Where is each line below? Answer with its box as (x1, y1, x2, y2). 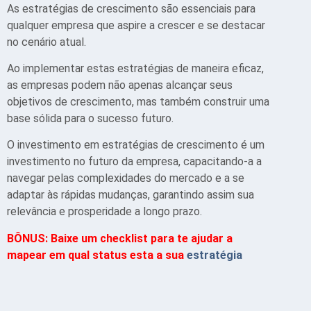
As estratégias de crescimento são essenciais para (7, 1, 255, 15)
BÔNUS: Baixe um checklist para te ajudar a (7, 231, 233, 245)
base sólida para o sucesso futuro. (7, 112, 174, 126)
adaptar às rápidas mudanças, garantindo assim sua (7, 188, 254, 202)
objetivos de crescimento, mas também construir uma (7, 95, 269, 109)
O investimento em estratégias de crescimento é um (7, 138, 264, 152)
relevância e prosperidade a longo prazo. (7, 205, 202, 219)
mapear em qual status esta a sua (7, 248, 187, 262)
